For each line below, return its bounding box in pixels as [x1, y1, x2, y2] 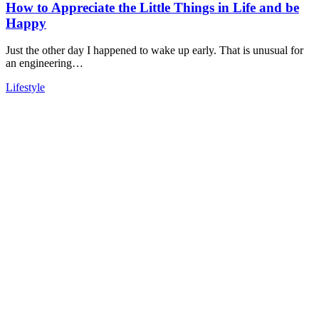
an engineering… [6, 57, 83, 70]
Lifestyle [6, 81, 45, 94]
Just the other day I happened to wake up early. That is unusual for [6, 44, 303, 57]
